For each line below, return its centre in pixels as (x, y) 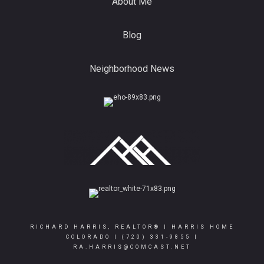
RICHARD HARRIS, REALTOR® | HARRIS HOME (132, 227)
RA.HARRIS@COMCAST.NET (132, 247)
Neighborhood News (132, 69)
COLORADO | (94, 237)
